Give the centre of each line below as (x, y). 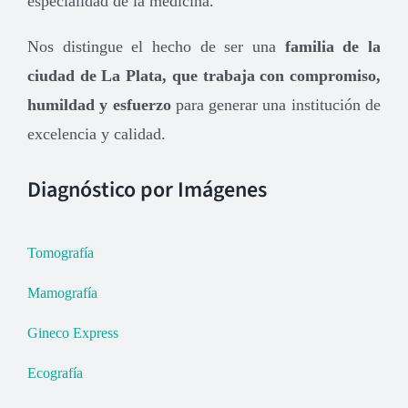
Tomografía (60, 252)
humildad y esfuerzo (99, 104)
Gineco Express (72, 332)
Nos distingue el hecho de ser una (156, 46)
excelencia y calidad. (96, 133)
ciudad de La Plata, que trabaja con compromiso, (204, 75)
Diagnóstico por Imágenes (147, 189)
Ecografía (55, 372)
